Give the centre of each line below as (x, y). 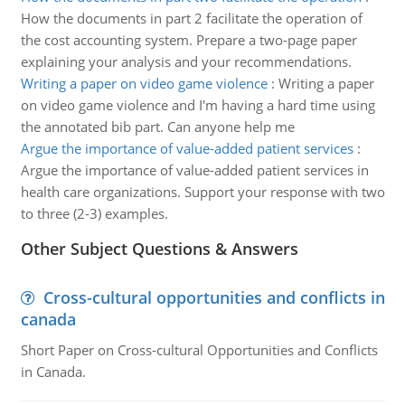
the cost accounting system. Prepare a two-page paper (188, 40)
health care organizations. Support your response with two (202, 192)
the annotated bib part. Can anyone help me (157, 127)
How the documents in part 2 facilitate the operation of (191, 18)
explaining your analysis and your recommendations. (186, 61)
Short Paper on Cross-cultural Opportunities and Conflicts (199, 350)
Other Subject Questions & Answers (159, 249)
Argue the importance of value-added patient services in (194, 170)
